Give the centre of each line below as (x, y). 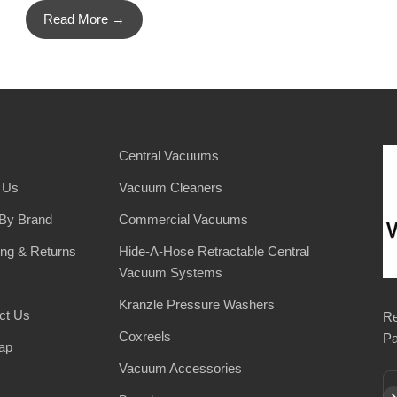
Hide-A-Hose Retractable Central (214, 251)
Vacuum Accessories (180, 368)
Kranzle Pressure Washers (197, 304)
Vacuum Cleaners (171, 187)
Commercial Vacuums (183, 219)
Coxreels (145, 336)
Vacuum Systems (171, 272)
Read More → (85, 19)
